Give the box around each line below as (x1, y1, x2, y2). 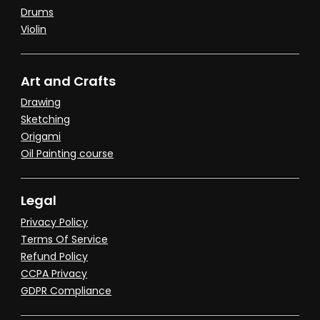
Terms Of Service (21, 231, 109, 246)
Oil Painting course (21, 146, 114, 161)
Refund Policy (21, 249, 89, 264)
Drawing (21, 95, 61, 110)
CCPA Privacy (21, 266, 88, 281)
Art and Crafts (21, 72, 116, 91)
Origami (21, 129, 61, 144)
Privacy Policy (21, 214, 89, 229)
